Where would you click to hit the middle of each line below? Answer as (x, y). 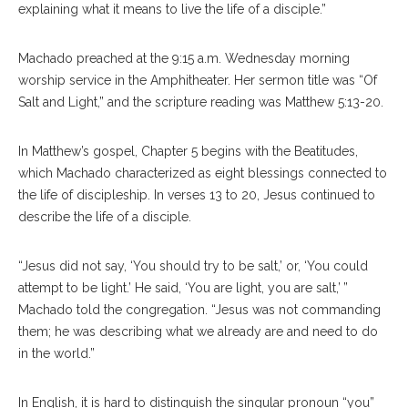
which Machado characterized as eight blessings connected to (203, 173)
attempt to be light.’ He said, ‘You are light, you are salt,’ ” (183, 287)
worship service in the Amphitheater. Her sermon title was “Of (198, 80)
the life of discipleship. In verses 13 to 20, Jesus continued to (197, 194)
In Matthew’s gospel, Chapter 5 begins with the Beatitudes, (188, 151)
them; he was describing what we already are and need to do (198, 331)
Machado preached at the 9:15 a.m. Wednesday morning (184, 58)
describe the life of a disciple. (107, 216)
